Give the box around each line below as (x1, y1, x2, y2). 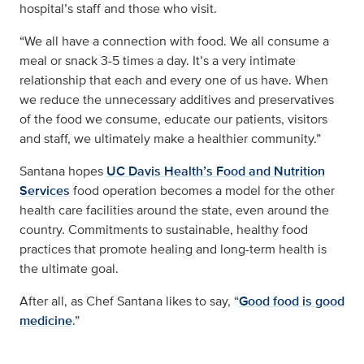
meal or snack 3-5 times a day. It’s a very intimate (19, 51, 296, 71)
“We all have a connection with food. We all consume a (19, 32, 329, 51)
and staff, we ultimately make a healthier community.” (19, 129, 321, 149)
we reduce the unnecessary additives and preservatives (19, 90, 334, 110)
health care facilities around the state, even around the (19, 201, 329, 220)
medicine (19, 311, 72, 331)
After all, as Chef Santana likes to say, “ (19, 292, 239, 311)
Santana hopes (19, 162, 106, 181)
